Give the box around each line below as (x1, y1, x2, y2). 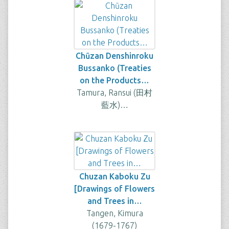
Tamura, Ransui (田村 (77, 88, 152, 97)
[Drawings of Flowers (74, 184, 155, 193)
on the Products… (80, 76, 149, 85)
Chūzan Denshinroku (76, 51, 153, 60)
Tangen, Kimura (86, 209, 143, 218)
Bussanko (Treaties (78, 63, 151, 73)
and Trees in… (87, 196, 142, 205)
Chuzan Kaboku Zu (79, 172, 150, 181)
